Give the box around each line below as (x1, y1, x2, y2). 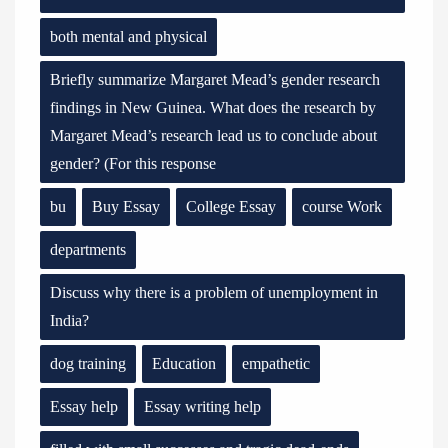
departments (50, 241, 126, 258)
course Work (302, 198, 382, 215)
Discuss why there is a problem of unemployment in (50, 284, 378, 301)
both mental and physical (50, 28, 207, 45)
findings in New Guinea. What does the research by (50, 99, 376, 116)
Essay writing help (144, 398, 261, 415)
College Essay (186, 198, 276, 215)
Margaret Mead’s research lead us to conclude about (50, 127, 377, 144)
